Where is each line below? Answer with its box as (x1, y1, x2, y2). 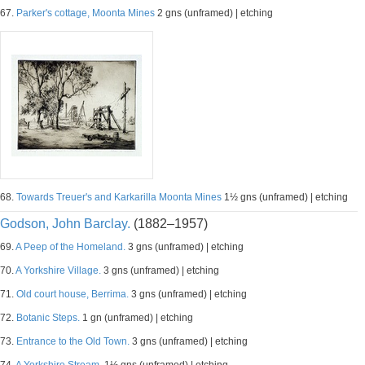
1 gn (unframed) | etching (80, 312, 193, 323)
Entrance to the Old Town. (16, 336, 130, 347)
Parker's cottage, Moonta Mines (16, 7, 155, 19)
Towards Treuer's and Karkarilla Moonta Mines (16, 191, 222, 203)
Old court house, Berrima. (16, 288, 129, 300)
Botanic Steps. (16, 312, 80, 323)
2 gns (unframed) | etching (155, 7, 273, 19)
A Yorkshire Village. (15, 265, 101, 276)
